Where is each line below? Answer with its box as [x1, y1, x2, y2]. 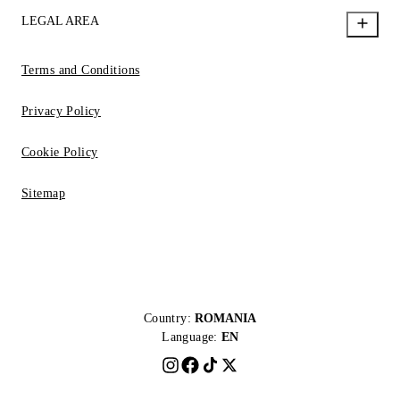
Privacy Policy [21, 104, 101, 118]
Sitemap [21, 187, 65, 200]
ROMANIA [195, 312, 257, 325]
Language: [162, 330, 218, 344]
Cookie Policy [21, 146, 98, 159]
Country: [143, 312, 192, 325]
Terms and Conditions [21, 63, 140, 77]
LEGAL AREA [21, 14, 99, 28]
